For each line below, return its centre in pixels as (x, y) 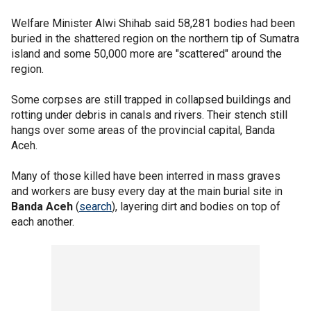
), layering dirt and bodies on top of (196, 207)
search (95, 207)
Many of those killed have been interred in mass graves (146, 176)
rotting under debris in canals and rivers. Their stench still (149, 115)
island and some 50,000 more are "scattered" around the (146, 54)
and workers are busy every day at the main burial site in (147, 191)
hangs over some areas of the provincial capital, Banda (143, 130)
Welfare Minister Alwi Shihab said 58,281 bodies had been (153, 23)
